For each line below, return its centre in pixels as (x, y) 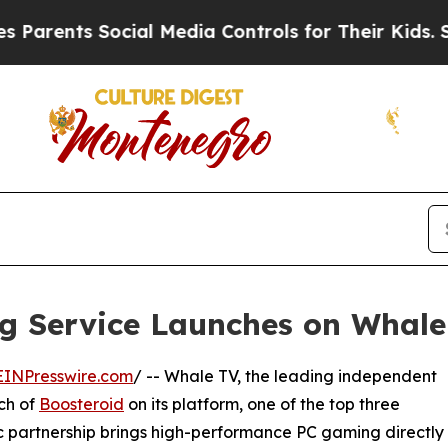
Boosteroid (81, 403)
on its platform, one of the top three (262, 403)
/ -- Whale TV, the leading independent (285, 375)
